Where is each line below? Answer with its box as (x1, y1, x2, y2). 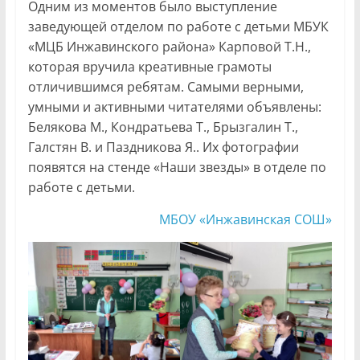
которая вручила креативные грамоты (27, 58, 272, 76)
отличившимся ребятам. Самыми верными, (27, 78, 304, 96)
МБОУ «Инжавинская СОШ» (159, 211, 333, 229)
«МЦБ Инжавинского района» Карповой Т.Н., (27, 38, 311, 56)
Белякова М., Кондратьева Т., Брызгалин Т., (27, 118, 298, 137)
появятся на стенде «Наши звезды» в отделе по (27, 158, 326, 177)
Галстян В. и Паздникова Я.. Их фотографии (27, 138, 299, 157)
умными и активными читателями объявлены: (27, 98, 321, 117)
